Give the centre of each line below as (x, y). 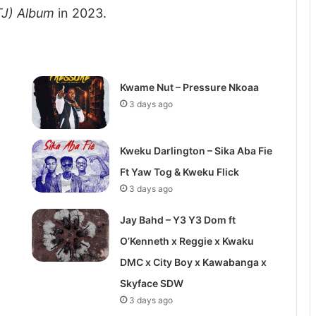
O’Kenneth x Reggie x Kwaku (187, 241)
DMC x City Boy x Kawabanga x (193, 262)
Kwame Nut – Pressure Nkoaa (189, 87)
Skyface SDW (151, 284)
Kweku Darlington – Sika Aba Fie (196, 151)
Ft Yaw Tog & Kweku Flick (179, 172)
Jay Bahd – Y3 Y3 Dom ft (177, 220)
